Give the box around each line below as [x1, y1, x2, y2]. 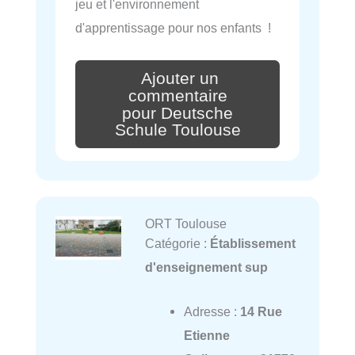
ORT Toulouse [144, 216, 227, 231]
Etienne [183, 328, 230, 343]
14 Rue [239, 304, 282, 319]
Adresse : [183, 304, 240, 319]
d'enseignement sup [144, 260, 268, 275]
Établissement [209, 236, 296, 251]
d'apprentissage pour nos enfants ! [75, 20, 271, 35]
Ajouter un [141, 68, 219, 88]
